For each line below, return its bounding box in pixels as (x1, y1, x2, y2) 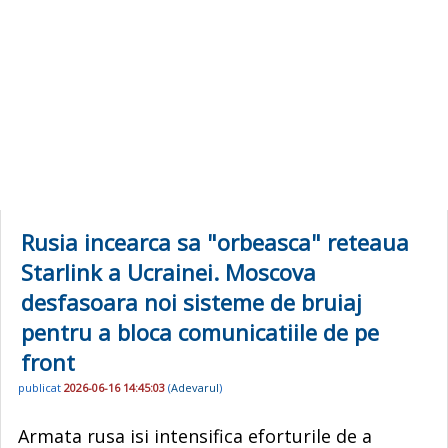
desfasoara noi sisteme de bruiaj (21, 287, 362, 317)
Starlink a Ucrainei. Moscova (21, 257, 316, 287)
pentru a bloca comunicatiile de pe (21, 317, 379, 347)
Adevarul (171, 380, 219, 396)
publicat (18, 380, 64, 396)
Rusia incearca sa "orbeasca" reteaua (21, 227, 409, 257)
